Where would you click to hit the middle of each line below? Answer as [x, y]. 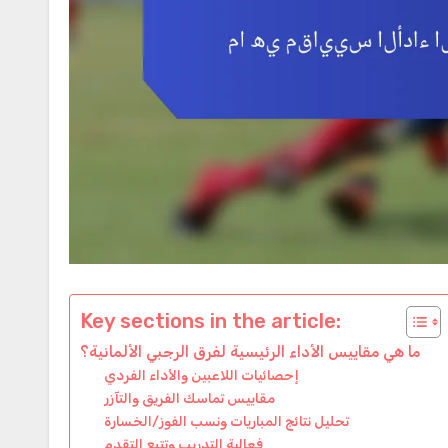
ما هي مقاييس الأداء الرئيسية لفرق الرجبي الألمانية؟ [250, 351]
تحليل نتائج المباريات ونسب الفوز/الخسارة [227, 420]
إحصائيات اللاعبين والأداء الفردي [202, 374]
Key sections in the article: [210, 320]
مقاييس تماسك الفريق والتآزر [190, 397]
